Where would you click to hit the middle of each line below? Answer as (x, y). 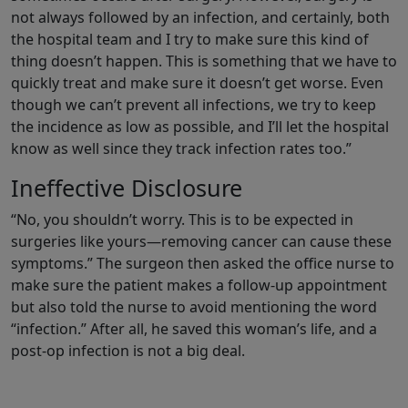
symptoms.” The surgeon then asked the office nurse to (203, 264)
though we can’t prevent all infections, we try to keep (194, 105)
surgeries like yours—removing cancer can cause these (201, 242)
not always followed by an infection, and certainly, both (200, 18)
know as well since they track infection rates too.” (181, 149)
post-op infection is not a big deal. (128, 351)
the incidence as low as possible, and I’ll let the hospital (200, 127)
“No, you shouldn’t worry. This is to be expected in (182, 220)
